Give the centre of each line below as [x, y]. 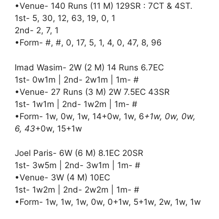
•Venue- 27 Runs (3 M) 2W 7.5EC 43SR [92, 92]
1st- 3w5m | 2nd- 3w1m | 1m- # [77, 165]
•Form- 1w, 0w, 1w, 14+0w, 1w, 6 [79, 116]
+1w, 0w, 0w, [170, 116]
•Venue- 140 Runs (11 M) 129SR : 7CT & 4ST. [104, 6]
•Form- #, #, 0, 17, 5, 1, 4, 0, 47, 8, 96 [88, 43]
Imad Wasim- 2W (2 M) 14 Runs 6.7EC [89, 67]
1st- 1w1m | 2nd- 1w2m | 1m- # [76, 104]
